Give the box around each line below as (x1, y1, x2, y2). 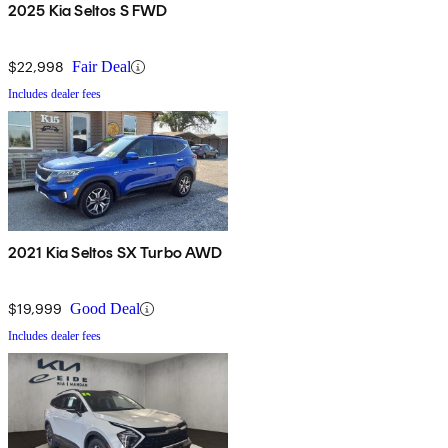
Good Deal (70, 300, 140, 318)
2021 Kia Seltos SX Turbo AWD (8, 243, 223, 263)
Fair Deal (72, 58, 131, 76)
